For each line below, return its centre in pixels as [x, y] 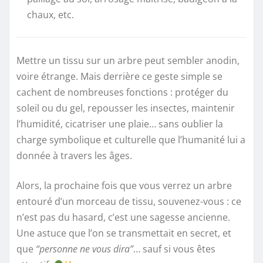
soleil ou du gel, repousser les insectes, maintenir [126, 108]
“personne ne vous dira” [85, 249]
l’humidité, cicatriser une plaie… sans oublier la [120, 124]
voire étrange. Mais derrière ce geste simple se [119, 76]
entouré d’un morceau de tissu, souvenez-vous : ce [129, 201]
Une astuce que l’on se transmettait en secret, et [124, 233]
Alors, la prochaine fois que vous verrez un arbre [124, 185]
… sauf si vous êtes [174, 249]
